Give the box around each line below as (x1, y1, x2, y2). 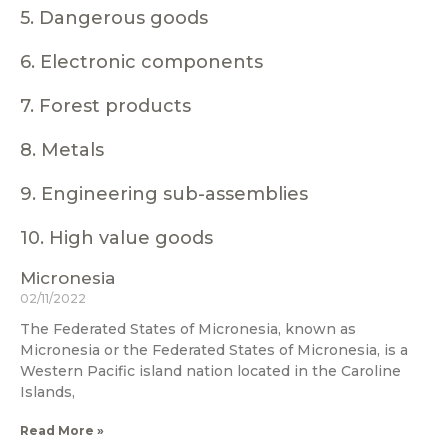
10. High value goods (20, 226, 213, 249)
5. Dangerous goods (20, 6, 208, 29)
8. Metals (20, 138, 104, 161)
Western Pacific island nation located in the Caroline (20, 361, 401, 380)
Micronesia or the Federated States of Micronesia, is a (20, 340, 408, 359)
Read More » (20, 422, 104, 438)
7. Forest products (20, 94, 191, 117)
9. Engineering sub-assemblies (20, 182, 308, 205)
